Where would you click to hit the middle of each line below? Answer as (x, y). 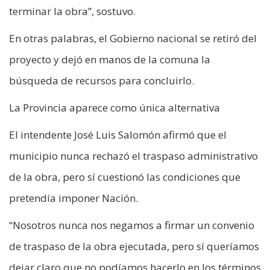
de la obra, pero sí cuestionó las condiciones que (125, 177)
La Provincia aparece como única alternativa (115, 107)
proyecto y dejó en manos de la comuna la (110, 59)
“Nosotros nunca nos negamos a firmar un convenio (132, 225)
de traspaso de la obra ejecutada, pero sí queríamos (134, 246)
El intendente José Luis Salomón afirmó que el (118, 134)
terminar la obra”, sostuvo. (72, 11)
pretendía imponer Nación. (74, 198)
